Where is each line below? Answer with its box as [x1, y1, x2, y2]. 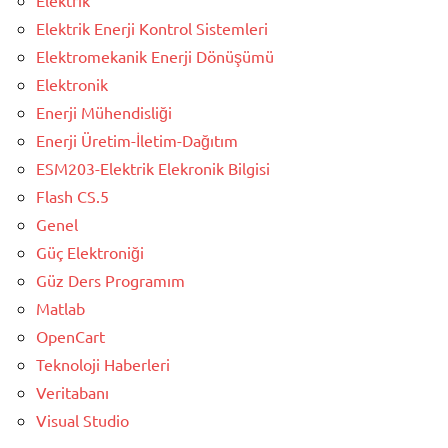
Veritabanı [36, 381, 109, 402]
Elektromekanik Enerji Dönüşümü [36, 45, 274, 66]
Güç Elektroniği [36, 241, 144, 262]
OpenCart [36, 325, 105, 346]
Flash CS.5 [36, 185, 109, 206]
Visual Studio [36, 409, 129, 430]
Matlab [36, 297, 85, 318]
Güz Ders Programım [36, 269, 185, 290]
